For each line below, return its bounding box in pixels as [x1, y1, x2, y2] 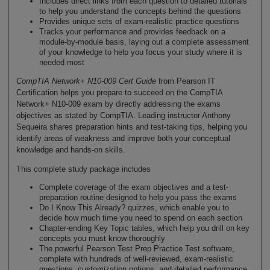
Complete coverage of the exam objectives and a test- [39, 183, 228, 192]
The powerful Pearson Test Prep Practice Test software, [39, 244, 234, 254]
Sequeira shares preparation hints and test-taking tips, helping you [16, 122, 247, 131]
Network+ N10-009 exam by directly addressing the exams [16, 99, 221, 108]
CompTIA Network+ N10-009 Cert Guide [16, 76, 156, 86]
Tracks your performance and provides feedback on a [39, 27, 225, 37]
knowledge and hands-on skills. [16, 145, 125, 154]
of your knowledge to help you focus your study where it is [39, 48, 242, 57]
